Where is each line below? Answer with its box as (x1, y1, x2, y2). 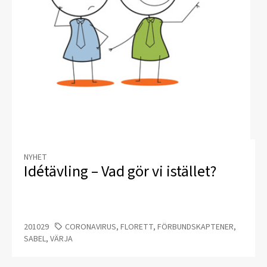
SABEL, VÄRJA (24, 233, 73, 246)
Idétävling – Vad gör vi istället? (24, 160, 216, 183)
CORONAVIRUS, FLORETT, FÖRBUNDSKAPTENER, (65, 221, 236, 234)
